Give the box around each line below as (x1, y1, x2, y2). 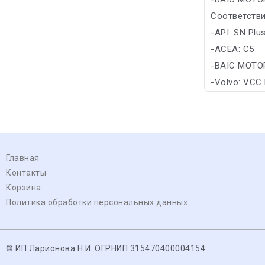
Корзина (6, 183, 41, 192)
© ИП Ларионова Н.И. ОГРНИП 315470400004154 (6, 244, 205, 253)
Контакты (6, 168, 46, 177)
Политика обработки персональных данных (6, 198, 188, 207)
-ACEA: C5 (211, 44, 254, 54)
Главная (6, 153, 40, 163)
